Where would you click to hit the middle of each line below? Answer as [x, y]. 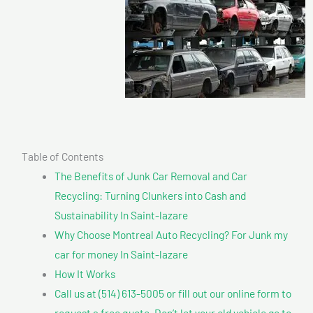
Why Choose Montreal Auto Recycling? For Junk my [171, 234]
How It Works [85, 273]
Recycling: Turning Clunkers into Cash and [150, 195]
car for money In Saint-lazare [121, 254]
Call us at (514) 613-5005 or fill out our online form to [173, 293]
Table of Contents [63, 156]
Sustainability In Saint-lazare [121, 214]
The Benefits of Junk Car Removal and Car [151, 175]
